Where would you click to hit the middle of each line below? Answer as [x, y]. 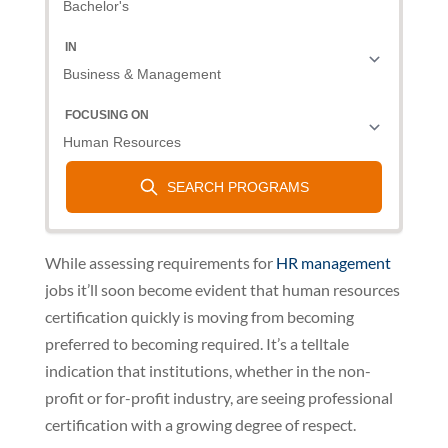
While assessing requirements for [160, 262]
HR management [333, 262]
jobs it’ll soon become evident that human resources [222, 289]
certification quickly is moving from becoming [199, 316]
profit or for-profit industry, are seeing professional [218, 397]
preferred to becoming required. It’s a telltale [196, 343]
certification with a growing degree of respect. [200, 424]
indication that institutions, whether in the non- [207, 370]
